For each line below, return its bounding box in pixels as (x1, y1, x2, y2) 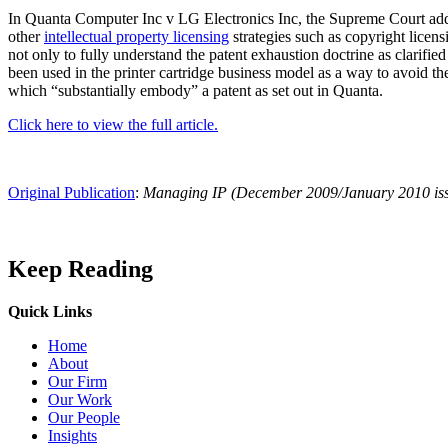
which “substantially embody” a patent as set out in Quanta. (8, 81, 383, 99)
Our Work (48, 390, 112, 408)
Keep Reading (8, 255, 153, 282)
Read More (8, 386, 79, 404)
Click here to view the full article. (8, 115, 218, 133)
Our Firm (48, 372, 107, 390)
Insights (48, 426, 97, 444)
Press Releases (8, 318, 100, 336)
